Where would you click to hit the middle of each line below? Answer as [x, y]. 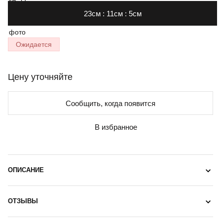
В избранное [116, 127]
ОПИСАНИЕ [26, 170]
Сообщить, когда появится [110, 103]
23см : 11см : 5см [112, 13]
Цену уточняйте [40, 77]
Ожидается [34, 44]
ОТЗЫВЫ [23, 201]
